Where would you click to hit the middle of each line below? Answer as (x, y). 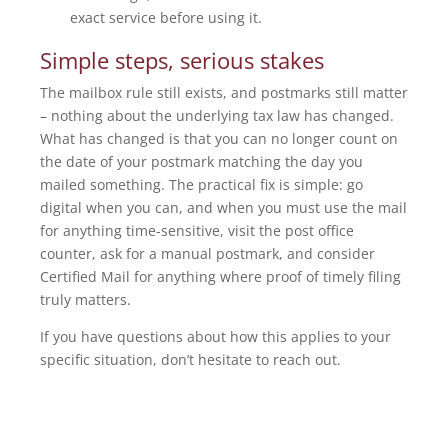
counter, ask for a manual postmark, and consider (207, 254)
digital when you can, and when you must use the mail (223, 208)
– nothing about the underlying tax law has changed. (217, 116)
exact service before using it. (166, 18)
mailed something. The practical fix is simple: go (201, 185)
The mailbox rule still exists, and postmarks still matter (224, 93)
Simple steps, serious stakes (182, 60)
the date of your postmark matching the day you (201, 162)
